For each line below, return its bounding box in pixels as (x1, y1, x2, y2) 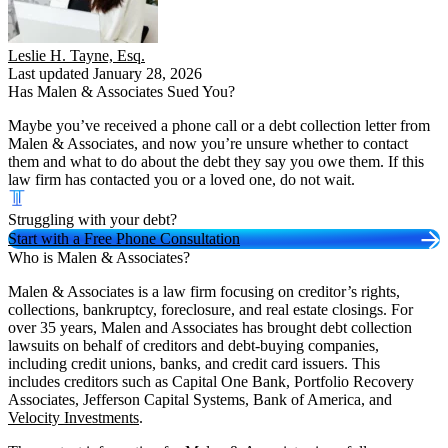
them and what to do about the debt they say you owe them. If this (8, 152, 424, 170)
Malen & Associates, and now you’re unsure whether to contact (8, 134, 408, 152)
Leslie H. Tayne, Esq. (8, 46, 145, 64)
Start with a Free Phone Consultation (8, 229, 240, 247)
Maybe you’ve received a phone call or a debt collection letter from (8, 116, 430, 134)
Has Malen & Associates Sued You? (8, 82, 235, 100)
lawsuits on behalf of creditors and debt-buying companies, (8, 336, 379, 354)
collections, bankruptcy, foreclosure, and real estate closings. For (8, 300, 413, 318)
